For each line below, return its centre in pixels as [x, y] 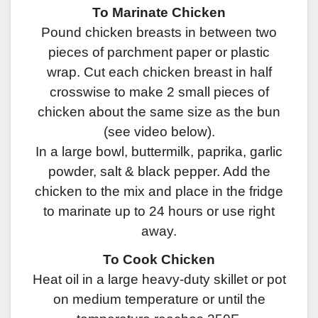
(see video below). [159, 131]
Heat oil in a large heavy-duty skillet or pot [159, 280]
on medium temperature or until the [159, 300]
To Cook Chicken [159, 260]
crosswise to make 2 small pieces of [159, 92]
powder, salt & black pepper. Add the [159, 171]
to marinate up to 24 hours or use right [159, 211]
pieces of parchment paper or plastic [159, 52]
